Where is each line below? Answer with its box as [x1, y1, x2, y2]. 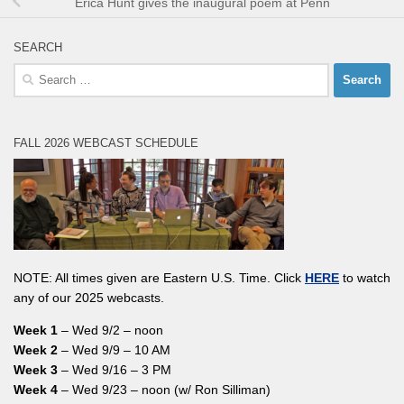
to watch [339, 271, 390, 286]
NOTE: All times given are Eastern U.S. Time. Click [14, 271, 305, 286]
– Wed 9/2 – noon [58, 323, 163, 338]
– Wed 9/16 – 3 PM [58, 363, 171, 378]
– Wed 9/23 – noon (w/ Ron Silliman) [58, 382, 271, 398]
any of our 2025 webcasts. [14, 290, 164, 306]
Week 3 [14, 363, 58, 378]
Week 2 [14, 343, 58, 358]
